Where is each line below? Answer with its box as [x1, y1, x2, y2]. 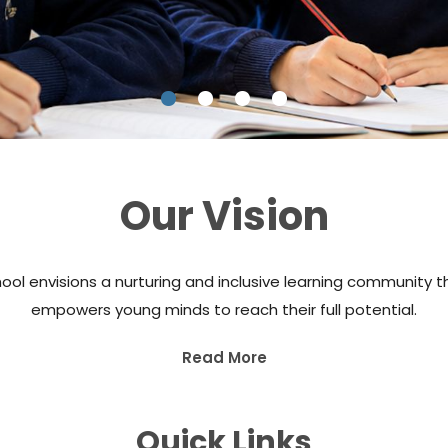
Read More [181, 347, 267, 369]
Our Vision [119, 188, 329, 245]
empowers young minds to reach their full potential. [31, 299, 417, 321]
